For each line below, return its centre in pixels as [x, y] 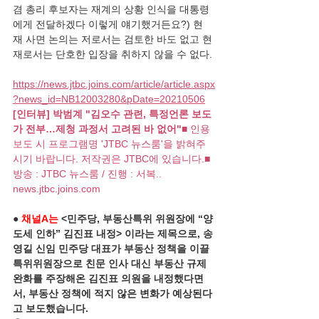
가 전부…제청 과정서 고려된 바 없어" [97, 129]
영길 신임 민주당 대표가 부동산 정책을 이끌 [113, 249]
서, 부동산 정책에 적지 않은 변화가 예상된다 [113, 293]
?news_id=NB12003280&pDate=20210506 [109, 99]
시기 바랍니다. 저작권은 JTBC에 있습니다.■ [113, 159]
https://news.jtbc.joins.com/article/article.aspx [114, 84]
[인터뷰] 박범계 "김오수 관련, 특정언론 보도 [112, 114]
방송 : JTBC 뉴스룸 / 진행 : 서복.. [87, 174]
